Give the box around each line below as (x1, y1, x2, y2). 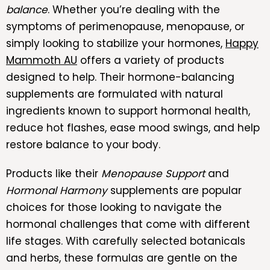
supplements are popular (107, 183, 242, 198)
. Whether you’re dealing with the (48, 2, 220, 17)
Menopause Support (101, 166, 205, 181)
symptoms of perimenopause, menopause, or (6, 19, 245, 34)
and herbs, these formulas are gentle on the (6, 250, 237, 265)
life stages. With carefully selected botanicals (6, 233, 245, 248)
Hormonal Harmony (6, 183, 107, 198)
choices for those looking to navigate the (6, 199, 222, 215)
